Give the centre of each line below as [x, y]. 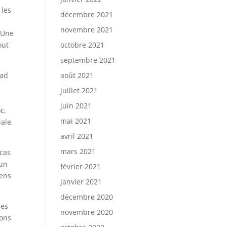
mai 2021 [76, 121]
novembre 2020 [87, 212]
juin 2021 [76, 106]
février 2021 [81, 166]
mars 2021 [78, 151]
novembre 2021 [87, 30]
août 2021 [77, 75]
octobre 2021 [83, 45]
